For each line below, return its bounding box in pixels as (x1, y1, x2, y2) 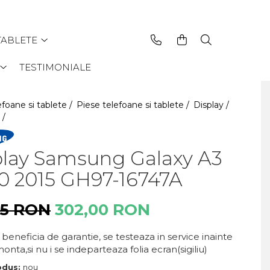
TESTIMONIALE (19, 61, 91, 73)
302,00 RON (55, 199, 150, 219)
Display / (193, 99, 231, 110)
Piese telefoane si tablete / (77, 99, 192, 110)
